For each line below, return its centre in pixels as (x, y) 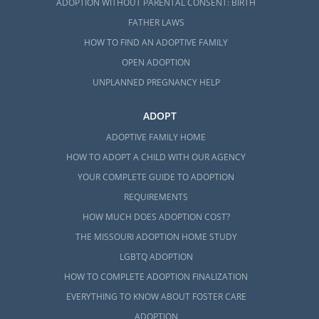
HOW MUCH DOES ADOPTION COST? (156, 217)
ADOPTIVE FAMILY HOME (156, 137)
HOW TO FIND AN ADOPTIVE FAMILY (156, 43)
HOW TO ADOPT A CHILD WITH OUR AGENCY (156, 157)
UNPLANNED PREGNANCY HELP (156, 83)
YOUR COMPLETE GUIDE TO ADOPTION (156, 177)
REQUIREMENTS (156, 197)
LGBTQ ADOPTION (156, 257)
